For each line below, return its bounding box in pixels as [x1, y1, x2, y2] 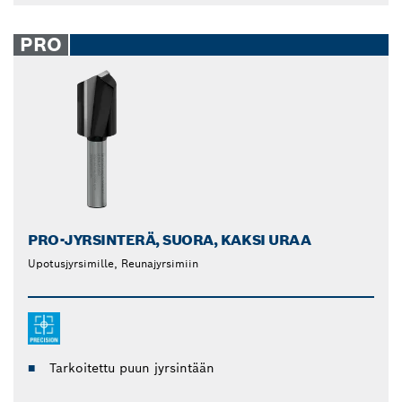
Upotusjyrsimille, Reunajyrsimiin [28, 256, 198, 270]
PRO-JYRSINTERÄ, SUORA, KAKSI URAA [28, 230, 311, 249]
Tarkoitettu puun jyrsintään [49, 359, 214, 376]
